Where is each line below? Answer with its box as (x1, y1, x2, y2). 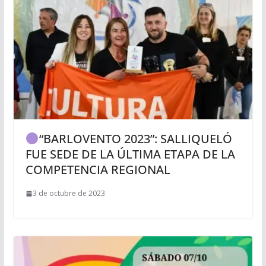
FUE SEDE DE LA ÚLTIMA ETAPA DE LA (25, 146, 235, 163)
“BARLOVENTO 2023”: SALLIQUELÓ (39, 131, 232, 147)
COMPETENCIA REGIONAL (25, 161, 170, 178)
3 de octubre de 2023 (32, 188, 105, 199)
